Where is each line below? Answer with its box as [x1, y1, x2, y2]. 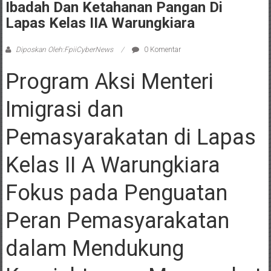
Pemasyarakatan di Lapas [5, 124, 256, 150]
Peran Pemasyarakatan [5, 207, 229, 233]
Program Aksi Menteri [5, 68, 214, 94]
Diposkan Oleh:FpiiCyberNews [13, 45, 115, 54]
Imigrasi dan [5, 96, 123, 122]
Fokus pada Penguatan [5, 180, 227, 206]
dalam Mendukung [5, 235, 184, 261]
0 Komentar [142, 45, 181, 54]
